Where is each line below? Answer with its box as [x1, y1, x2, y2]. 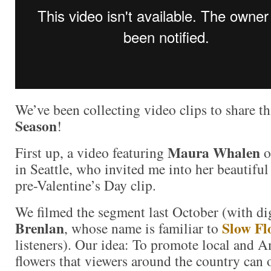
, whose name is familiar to [64, 218, 222, 238]
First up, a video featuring [15, 142, 168, 162]
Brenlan [15, 217, 64, 238]
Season [15, 115, 57, 136]
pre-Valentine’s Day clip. [15, 175, 156, 195]
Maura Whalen [168, 142, 260, 163]
